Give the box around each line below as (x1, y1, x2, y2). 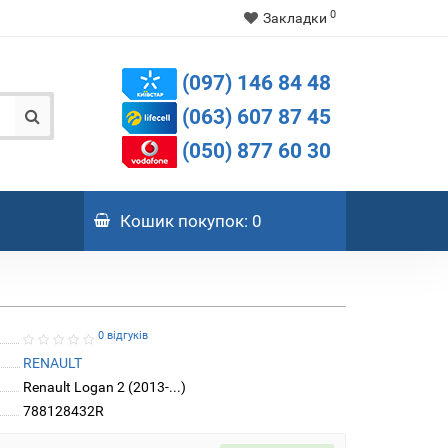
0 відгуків (97, 328, 148, 342)
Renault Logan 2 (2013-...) (22, 378, 186, 395)
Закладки (263, 10, 327, 26)
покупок (173, 210, 244, 231)
